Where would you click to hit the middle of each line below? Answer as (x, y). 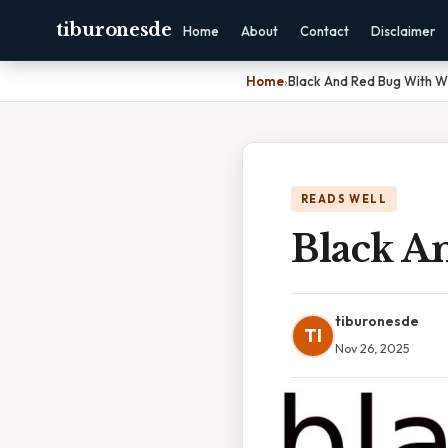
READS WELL (344, 199)
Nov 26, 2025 (372, 348)
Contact (324, 31)
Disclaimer (402, 31)
